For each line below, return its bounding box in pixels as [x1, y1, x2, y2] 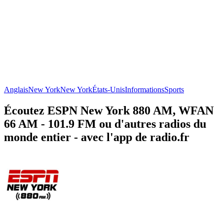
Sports [164, 85, 184, 94]
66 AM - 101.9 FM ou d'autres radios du [4, 117, 206, 130]
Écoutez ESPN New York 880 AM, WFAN [4, 104, 214, 117]
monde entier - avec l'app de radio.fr [4, 130, 189, 144]
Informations [125, 85, 164, 94]
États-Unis [92, 85, 125, 94]
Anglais [4, 85, 28, 94]
